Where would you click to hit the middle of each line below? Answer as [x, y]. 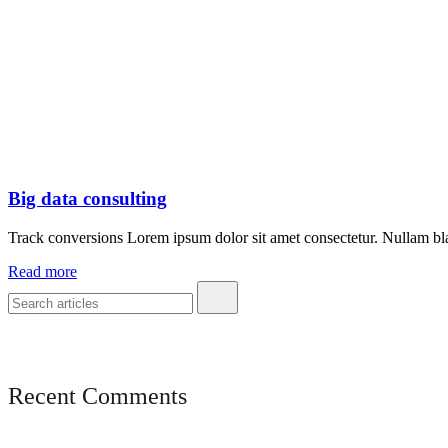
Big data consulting [87, 199]
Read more [42, 272]
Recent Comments [97, 396]
